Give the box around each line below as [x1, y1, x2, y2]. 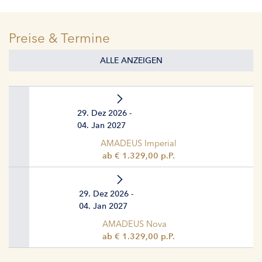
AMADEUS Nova [102, 218, 167, 229]
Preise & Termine [9, 29, 110, 46]
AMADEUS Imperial [100, 137, 177, 149]
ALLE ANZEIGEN [99, 55, 163, 65]
